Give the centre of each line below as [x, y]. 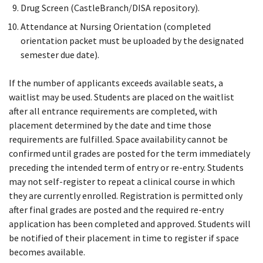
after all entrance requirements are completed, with [113, 111]
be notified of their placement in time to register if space [124, 237]
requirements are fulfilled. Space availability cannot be [118, 139]
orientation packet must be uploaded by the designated [132, 40]
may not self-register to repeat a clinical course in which [122, 181]
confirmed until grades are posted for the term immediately [129, 153]
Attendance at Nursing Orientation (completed [116, 26]
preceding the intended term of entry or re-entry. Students [126, 167]
